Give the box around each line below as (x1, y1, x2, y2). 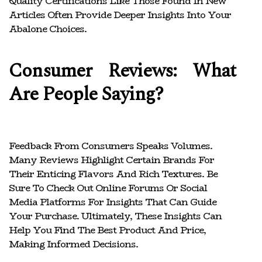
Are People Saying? (9, 80, 164, 109)
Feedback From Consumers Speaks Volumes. (9, 138, 212, 153)
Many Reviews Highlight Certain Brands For (9, 152, 214, 167)
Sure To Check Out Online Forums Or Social (9, 180, 207, 195)
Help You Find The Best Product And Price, (9, 222, 206, 237)
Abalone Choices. (9, 21, 87, 36)
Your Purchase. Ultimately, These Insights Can (9, 208, 222, 223)
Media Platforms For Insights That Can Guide (9, 194, 216, 209)
